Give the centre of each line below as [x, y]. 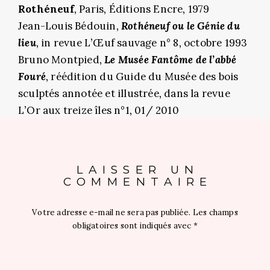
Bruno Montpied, [61, 60]
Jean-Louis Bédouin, [70, 26]
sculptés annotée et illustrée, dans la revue [124, 94]
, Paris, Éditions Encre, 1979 [142, 9]
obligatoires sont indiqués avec [133, 226]
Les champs [215, 213]
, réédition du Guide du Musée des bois [142, 77]
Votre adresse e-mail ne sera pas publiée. [111, 213]
